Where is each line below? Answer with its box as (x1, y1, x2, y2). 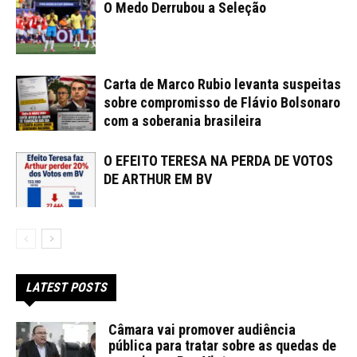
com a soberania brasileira (104, 112, 261, 129)
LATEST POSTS (25, 279, 107, 295)
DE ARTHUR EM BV (104, 170, 212, 187)
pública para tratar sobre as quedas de (108, 336, 336, 354)
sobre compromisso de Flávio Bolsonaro (104, 93, 340, 111)
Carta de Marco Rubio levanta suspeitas (104, 75, 341, 92)
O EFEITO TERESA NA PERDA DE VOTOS (104, 151, 333, 169)
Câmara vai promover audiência (108, 320, 296, 338)
